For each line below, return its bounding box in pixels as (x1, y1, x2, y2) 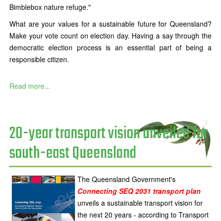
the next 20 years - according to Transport (77, 210, 209, 220)
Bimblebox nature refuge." (9, 2, 91, 12)
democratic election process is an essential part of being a (9, 42, 212, 52)
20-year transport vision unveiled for (9, 121, 208, 147)
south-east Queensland (9, 141, 136, 167)
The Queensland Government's (77, 174, 176, 184)
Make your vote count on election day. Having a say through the (9, 31, 212, 40)
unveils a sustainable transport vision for (77, 198, 203, 208)
